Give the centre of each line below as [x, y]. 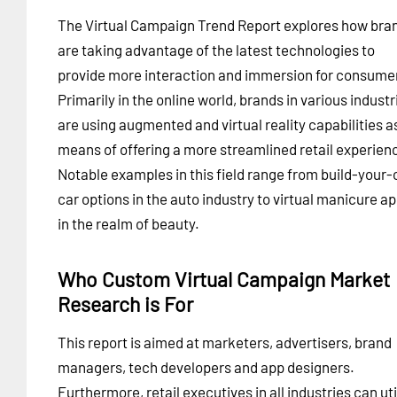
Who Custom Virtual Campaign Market [224, 279]
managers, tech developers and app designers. [206, 366]
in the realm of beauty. [128, 223]
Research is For [125, 304]
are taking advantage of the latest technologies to [216, 49]
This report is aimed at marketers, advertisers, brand [225, 342]
